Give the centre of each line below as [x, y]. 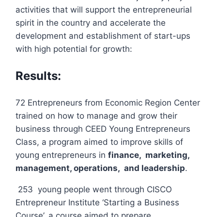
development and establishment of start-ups [103, 36]
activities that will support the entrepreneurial [104, 9]
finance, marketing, [149, 155]
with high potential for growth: [74, 49]
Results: [38, 76]
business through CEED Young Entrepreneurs [103, 129]
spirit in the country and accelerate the [91, 23]
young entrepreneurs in [62, 155]
